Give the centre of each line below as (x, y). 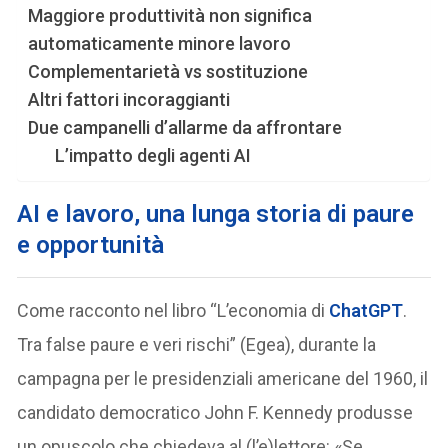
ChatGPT (366, 310)
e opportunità (91, 244)
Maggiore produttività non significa (170, 15)
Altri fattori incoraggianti (129, 99)
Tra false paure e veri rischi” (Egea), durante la (197, 344)
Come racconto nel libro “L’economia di (173, 310)
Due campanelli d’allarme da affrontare (185, 127)
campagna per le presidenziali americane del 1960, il (223, 378)
